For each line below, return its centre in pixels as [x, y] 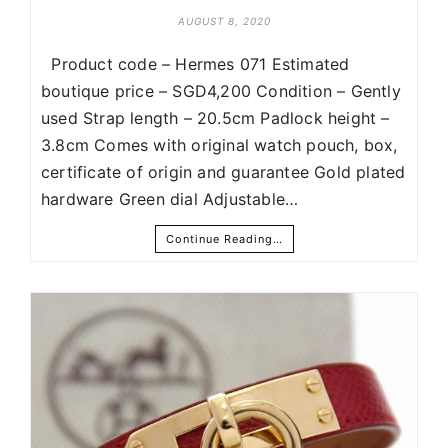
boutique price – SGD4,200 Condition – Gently [221, 91]
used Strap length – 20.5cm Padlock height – [215, 118]
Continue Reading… [224, 239]
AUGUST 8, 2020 [224, 21]
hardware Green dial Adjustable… [170, 199]
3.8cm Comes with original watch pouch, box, [219, 145]
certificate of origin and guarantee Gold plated [223, 172]
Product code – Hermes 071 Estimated [195, 64]
